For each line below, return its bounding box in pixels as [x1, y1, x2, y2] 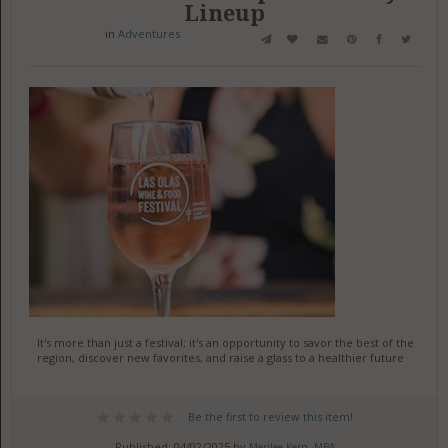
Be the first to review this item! [187, 409, 353, 424]
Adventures [117, 26, 180, 41]
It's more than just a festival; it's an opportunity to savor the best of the [36, 335, 414, 350]
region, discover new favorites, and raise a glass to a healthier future [36, 350, 404, 365]
